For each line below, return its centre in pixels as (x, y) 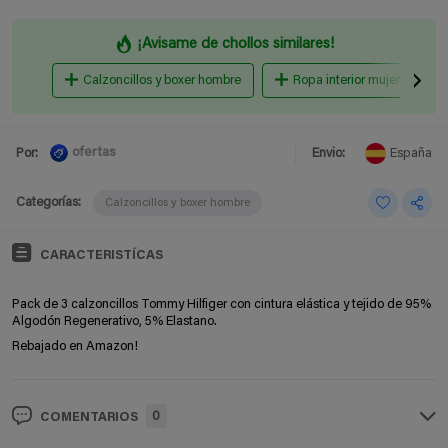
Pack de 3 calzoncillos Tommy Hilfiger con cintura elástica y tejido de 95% (221, 304)
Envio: (328, 153)
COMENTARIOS (89, 417)
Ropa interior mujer (346, 80)
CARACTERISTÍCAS (101, 255)
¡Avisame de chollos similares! (235, 44)
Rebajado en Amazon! (75, 346)
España (411, 153)
